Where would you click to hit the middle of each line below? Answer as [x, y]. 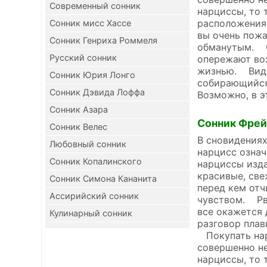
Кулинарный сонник [91, 213]
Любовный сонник [88, 144]
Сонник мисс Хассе [90, 23]
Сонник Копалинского [96, 161]
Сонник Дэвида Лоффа [97, 92]
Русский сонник [83, 58]
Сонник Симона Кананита [103, 178]
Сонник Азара [79, 109]
